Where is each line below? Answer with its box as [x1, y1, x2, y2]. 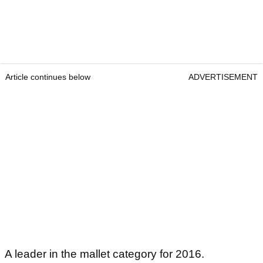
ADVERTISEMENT [188, 72, 258, 82]
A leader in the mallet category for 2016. [5, 248, 204, 261]
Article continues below [5, 72, 90, 82]
